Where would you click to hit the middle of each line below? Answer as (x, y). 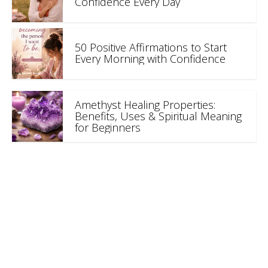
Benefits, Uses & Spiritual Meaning (158, 116)
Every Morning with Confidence (150, 59)
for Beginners (108, 127)
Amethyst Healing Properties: (145, 104)
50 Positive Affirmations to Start (151, 48)
